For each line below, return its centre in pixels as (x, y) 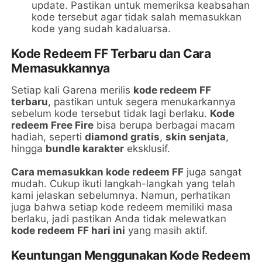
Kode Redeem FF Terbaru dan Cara (111, 54)
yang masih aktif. (167, 231)
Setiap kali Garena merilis (73, 90)
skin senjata (196, 137)
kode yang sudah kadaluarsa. (101, 29)
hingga (29, 149)
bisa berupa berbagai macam (165, 125)
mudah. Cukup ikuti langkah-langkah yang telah (123, 184)
